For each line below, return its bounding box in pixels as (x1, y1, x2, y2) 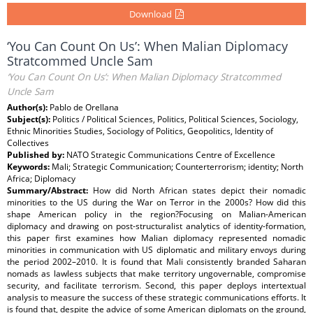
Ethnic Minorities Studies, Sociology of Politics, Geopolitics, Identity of (7, 125, 273, 137)
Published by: (7, 149, 66, 161)
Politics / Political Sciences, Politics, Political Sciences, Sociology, (52, 113, 298, 125)
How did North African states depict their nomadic (93, 184, 306, 196)
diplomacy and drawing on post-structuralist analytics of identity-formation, (7, 220, 306, 232)
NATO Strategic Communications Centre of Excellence (66, 149, 275, 161)
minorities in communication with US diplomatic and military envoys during (7, 244, 306, 256)
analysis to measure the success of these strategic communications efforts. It (7, 291, 306, 303)
